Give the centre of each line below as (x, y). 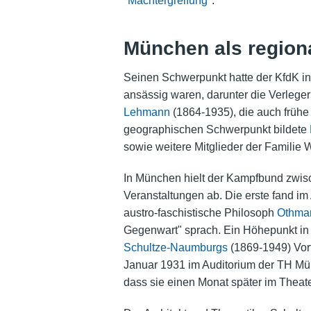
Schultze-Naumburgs (175, 248)
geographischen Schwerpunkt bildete (216, 130)
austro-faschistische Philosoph (200, 213)
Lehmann (146, 112)
